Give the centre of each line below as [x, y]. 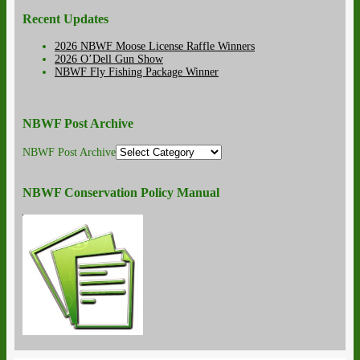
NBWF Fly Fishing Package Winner [137, 72]
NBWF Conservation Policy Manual [121, 193]
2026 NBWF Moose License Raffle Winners [155, 47]
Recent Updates [65, 18]
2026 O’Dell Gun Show [109, 59]
